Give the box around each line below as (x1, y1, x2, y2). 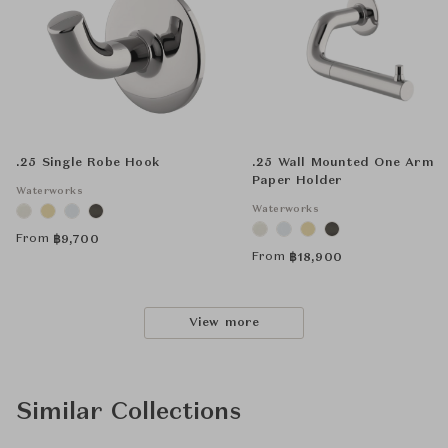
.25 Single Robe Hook (16, 157, 159, 169)
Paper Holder (252, 175, 343, 187)
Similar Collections (16, 401, 241, 425)
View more (188, 317, 260, 329)
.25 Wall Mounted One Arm (252, 157, 434, 169)
